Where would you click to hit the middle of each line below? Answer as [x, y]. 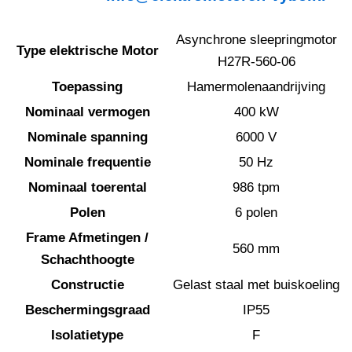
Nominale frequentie [87, 163]
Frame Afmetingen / [87, 238]
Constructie [87, 285]
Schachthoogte [87, 260]
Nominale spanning [87, 137]
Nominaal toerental [87, 188]
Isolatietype [87, 335]
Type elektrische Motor [87, 51]
